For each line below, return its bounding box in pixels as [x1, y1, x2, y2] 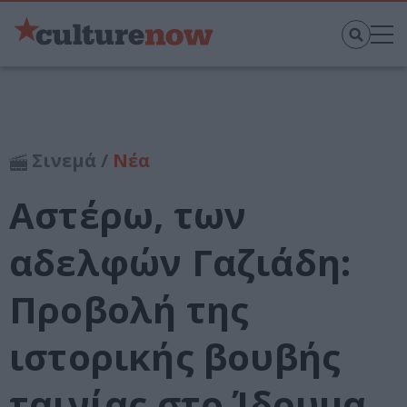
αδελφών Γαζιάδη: [9, 237, 352, 288]
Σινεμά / [27, 148, 113, 174]
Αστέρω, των [9, 190, 247, 241]
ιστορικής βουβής [9, 332, 342, 382]
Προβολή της [9, 284, 250, 335]
